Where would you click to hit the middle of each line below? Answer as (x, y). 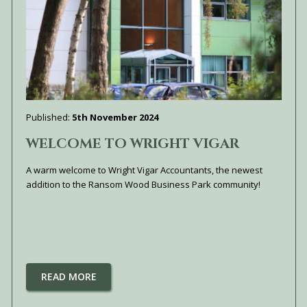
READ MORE (69, 277)
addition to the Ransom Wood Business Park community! (144, 184)
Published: (49, 117)
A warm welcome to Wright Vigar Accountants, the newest (145, 170)
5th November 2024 (115, 117)
